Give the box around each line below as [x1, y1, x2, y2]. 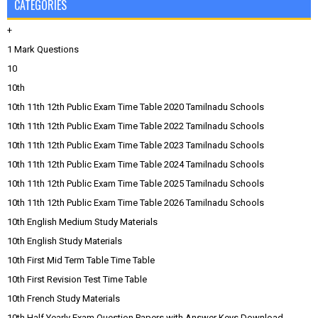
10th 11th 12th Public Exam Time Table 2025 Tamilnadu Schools [7, 178, 264, 189]
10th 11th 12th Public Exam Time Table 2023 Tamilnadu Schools [7, 140, 264, 150]
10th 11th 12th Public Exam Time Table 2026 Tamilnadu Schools [7, 197, 264, 208]
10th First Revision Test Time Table [7, 274, 147, 285]
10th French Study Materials [7, 293, 120, 304]
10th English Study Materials [7, 236, 122, 246]
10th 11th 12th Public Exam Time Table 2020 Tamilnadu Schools [7, 102, 264, 112]
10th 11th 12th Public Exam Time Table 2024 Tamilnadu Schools [7, 159, 264, 170]
